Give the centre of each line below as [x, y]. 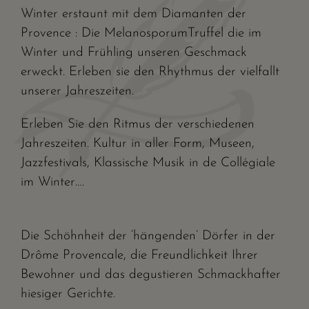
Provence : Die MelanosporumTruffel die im [141, 33]
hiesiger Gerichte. [68, 294]
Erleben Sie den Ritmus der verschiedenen [138, 124]
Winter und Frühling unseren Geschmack [134, 53]
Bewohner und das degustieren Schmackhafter [151, 275]
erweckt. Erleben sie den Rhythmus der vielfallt [150, 72]
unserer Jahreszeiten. [77, 91]
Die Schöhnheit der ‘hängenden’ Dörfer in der [148, 236]
